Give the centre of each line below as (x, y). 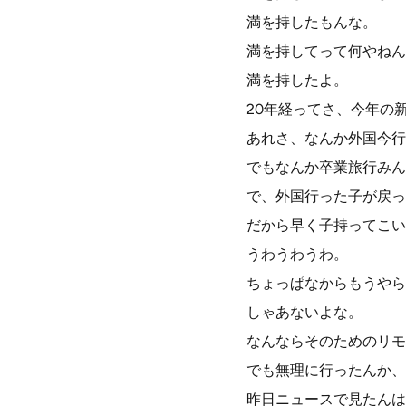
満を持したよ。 (297, 80)
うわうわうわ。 (297, 254)
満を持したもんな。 (312, 22)
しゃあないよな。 (304, 312)
